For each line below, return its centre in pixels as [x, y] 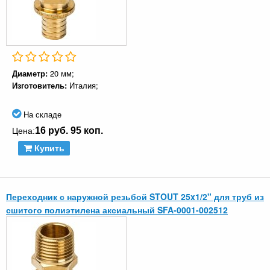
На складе [41, 115]
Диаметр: [31, 74]
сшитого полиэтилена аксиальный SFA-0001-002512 [117, 210]
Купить [48, 149]
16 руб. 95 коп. [69, 131]
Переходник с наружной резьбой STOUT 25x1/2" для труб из [135, 197]
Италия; [84, 86]
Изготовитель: [41, 86]
